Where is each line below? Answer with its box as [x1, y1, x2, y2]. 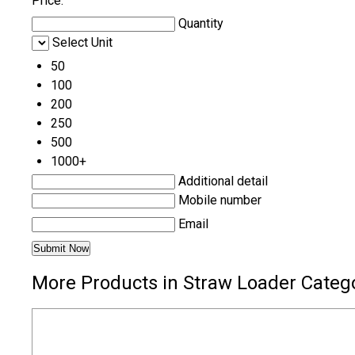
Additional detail [178, 174, 268, 189]
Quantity [178, 16, 223, 32]
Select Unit [52, 35, 113, 51]
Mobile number [178, 193, 261, 208]
